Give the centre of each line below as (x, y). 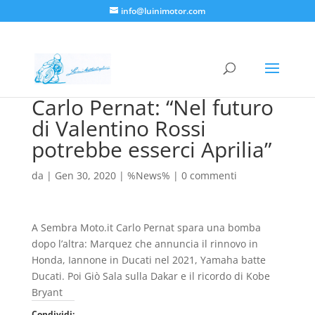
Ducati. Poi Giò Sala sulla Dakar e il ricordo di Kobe (150, 276)
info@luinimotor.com (163, 11)
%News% (148, 175)
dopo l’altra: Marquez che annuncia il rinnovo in (144, 244)
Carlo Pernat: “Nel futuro (152, 107)
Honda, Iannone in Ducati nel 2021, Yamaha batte (148, 260)
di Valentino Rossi (118, 128)
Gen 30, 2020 (85, 175)
